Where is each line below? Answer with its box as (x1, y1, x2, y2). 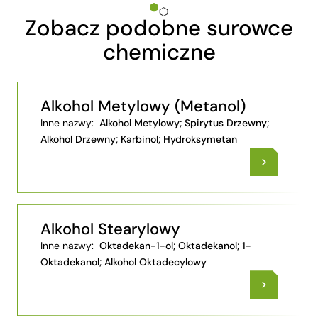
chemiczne (102, 38, 216, 67)
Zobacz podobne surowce (25, 13, 293, 43)
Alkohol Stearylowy (40, 219, 180, 240)
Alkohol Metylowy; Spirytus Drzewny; (97, 116, 269, 130)
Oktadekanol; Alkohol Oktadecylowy (40, 256, 207, 269)
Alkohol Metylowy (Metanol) (40, 97, 246, 117)
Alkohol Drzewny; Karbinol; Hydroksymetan (40, 133, 237, 146)
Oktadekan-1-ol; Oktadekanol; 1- (97, 239, 251, 253)
